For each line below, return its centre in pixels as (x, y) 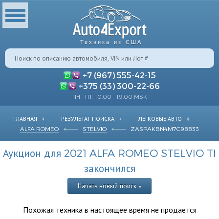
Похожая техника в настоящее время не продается (109, 209)
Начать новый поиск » (109, 186)
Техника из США (111, 42)
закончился (109, 168)
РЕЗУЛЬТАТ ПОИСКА (88, 118)
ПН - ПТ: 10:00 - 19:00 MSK (109, 96)
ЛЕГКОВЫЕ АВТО (160, 118)
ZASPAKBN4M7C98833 (165, 129)
